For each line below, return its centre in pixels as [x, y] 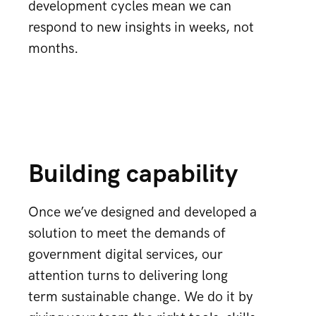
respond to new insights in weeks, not [141, 28]
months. [53, 49]
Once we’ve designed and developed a [142, 212]
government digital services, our [126, 255]
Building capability [133, 175]
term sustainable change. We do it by [141, 297]
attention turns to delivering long [128, 276]
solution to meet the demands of [127, 233]
